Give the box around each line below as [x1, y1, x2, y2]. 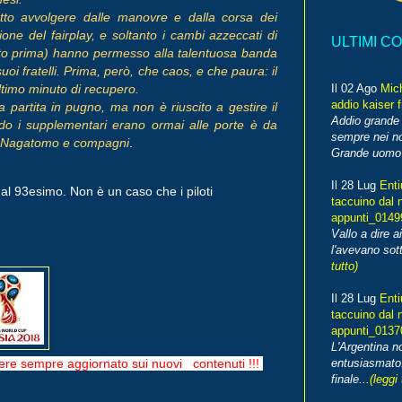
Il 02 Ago [331, 82, 380, 96]
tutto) [331, 259, 358, 274]
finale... [331, 372, 370, 387]
